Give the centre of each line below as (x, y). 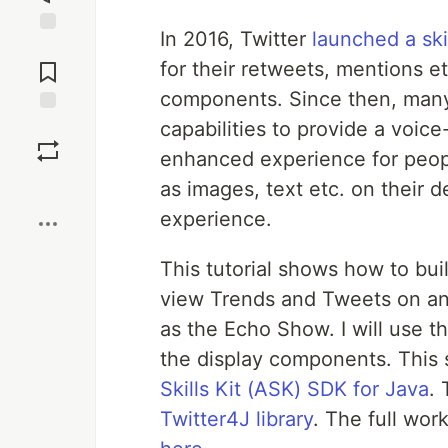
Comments (48, 64)
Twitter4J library (236, 419)
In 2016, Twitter (236, 39)
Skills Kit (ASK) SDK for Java (294, 389)
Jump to (48, 47)
